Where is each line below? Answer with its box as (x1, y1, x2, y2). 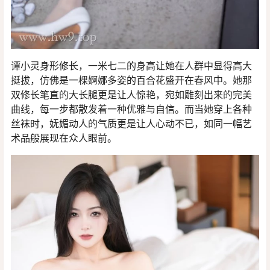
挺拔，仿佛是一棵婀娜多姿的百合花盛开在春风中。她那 (11, 74, 252, 86)
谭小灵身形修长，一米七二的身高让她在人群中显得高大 (11, 59, 252, 72)
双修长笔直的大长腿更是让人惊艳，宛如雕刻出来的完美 (11, 88, 252, 101)
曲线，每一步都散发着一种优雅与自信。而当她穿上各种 (11, 102, 252, 115)
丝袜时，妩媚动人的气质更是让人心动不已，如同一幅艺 (11, 117, 252, 130)
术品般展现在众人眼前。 (11, 131, 117, 144)
